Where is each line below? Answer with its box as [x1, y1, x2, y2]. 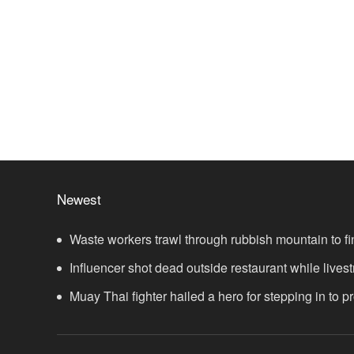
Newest [57, 189, 101, 209]
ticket [57, 258, 86, 277]
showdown [57, 315, 118, 334]
